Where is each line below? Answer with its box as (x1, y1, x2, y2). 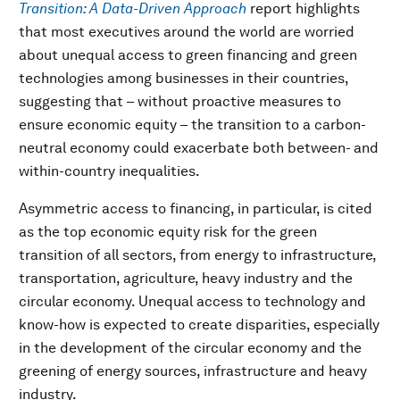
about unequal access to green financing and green (19, 46, 357, 63)
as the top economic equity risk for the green (19, 223, 317, 240)
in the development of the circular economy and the (19, 339, 362, 356)
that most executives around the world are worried (19, 23, 354, 40)
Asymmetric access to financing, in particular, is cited (19, 200, 372, 217)
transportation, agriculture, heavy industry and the (19, 270, 353, 287)
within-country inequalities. (19, 162, 200, 179)
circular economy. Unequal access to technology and (19, 293, 366, 310)
